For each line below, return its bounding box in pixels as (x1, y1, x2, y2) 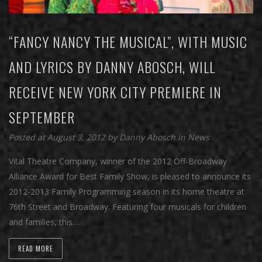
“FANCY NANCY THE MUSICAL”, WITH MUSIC (9, 31, 247, 53)
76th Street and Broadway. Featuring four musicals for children (9, 201, 246, 213)
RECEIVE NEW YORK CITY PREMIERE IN (9, 81, 222, 103)
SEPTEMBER (9, 106, 75, 128)
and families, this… (9, 216, 79, 228)
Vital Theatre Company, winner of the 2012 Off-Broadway (9, 156, 227, 167)
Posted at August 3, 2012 (9, 132, 105, 143)
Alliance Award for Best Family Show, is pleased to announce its (9, 171, 251, 182)
